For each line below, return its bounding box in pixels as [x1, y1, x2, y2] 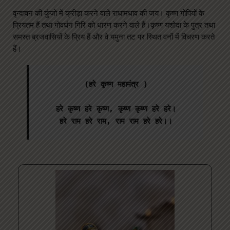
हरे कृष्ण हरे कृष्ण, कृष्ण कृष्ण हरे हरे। [56, 104, 176, 113]
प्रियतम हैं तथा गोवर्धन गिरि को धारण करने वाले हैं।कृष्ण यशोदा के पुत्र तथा [13, 20, 215, 30]
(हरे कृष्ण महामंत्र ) [84, 79, 148, 89]
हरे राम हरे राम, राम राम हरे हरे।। [60, 116, 172, 126]
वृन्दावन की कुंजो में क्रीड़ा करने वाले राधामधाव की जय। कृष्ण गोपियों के [13, 8, 204, 18]
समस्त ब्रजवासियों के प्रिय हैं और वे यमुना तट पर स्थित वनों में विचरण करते [13, 32, 215, 42]
